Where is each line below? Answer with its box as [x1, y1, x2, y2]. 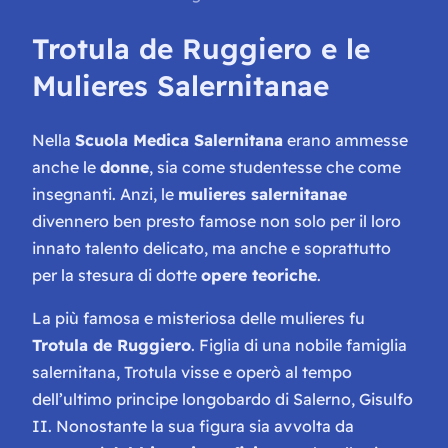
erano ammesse [283, 130, 408, 151]
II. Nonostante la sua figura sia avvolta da [32, 416, 354, 437]
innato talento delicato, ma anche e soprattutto [32, 238, 391, 259]
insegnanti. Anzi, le [32, 184, 178, 205]
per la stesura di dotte [32, 265, 201, 286]
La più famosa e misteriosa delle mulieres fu [32, 308, 365, 329]
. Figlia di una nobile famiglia [191, 335, 407, 356]
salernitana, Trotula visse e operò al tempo [32, 362, 352, 383]
